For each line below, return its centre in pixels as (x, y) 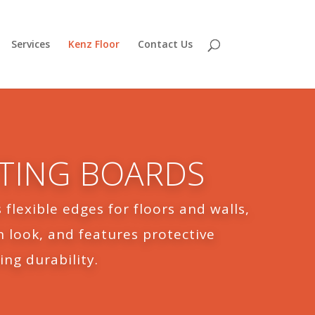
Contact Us (165, 44)
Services (30, 44)
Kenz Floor (94, 44)
